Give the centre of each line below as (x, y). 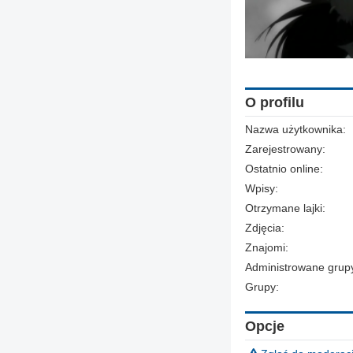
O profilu (275, 102)
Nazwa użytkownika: (295, 130)
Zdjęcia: (265, 228)
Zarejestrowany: (285, 149)
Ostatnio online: (284, 169)
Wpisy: (262, 189)
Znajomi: (267, 248)
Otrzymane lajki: (285, 208)
